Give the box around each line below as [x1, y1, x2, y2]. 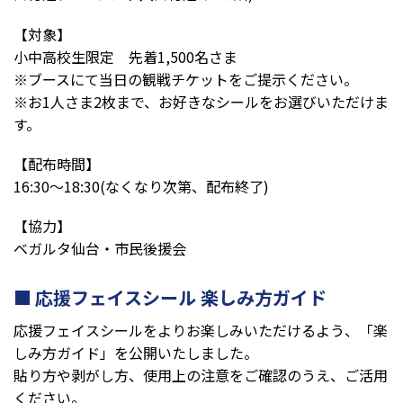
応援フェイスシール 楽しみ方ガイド [35, 288, 327, 309]
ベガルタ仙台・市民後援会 [13, 237, 186, 259]
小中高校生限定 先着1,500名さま [13, 45, 237, 67]
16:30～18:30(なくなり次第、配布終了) [13, 175, 269, 197]
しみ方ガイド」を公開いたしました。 [13, 342, 258, 363]
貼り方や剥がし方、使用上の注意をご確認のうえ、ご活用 [13, 364, 388, 386]
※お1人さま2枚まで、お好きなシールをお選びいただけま [13, 90, 389, 112]
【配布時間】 [13, 152, 100, 175]
